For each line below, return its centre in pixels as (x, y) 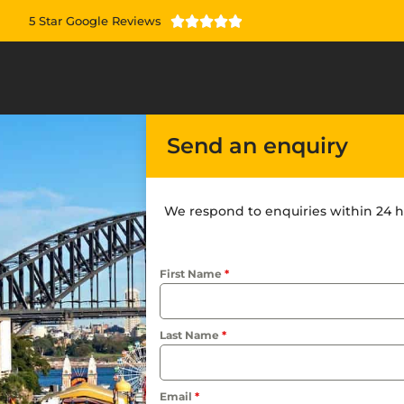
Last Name (191, 335)
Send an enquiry (257, 146)
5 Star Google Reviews (96, 20)
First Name (192, 274)
